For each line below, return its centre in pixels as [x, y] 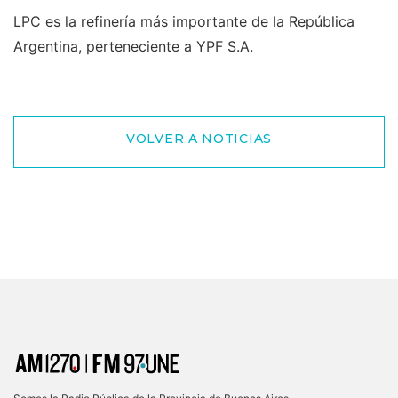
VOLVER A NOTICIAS [199, 138]
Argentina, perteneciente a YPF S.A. [133, 46]
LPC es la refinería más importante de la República [184, 21]
